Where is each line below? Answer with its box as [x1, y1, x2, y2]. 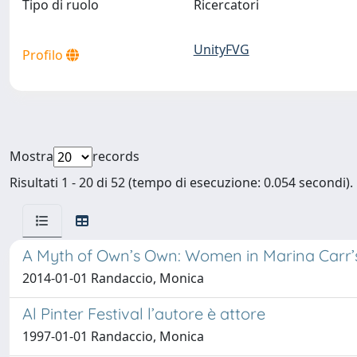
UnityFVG [193, 41, 249, 58]
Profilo [22, 46, 66, 64]
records [92, 147, 139, 165]
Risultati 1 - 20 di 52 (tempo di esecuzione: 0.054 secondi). [10, 174, 353, 191]
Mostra [10, 147, 53, 165]
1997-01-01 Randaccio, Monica [22, 328, 204, 345]
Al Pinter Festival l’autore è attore [22, 304, 265, 324]
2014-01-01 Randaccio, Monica [22, 269, 204, 287]
